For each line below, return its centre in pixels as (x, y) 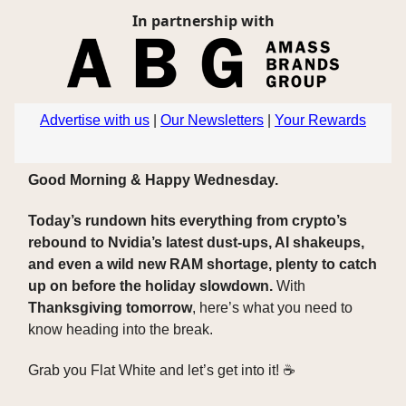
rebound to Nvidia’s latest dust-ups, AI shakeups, (196, 243)
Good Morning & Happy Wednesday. (153, 180)
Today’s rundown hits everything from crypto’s (188, 221)
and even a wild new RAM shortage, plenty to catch (203, 265)
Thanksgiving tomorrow (110, 308)
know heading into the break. (121, 330)
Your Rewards (320, 121)
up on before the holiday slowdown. (150, 286)
